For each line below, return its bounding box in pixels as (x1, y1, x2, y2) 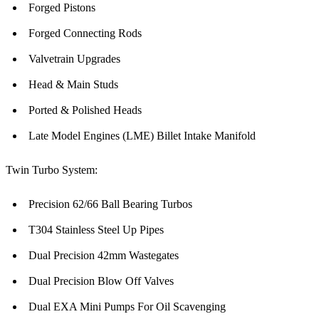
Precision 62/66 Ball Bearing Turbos (28, 198, 192, 211)
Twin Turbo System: (6, 164, 98, 177)
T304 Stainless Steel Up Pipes (28, 224, 164, 236)
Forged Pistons (28, 1, 95, 14)
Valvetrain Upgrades (28, 53, 120, 66)
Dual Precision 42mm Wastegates (28, 249, 179, 262)
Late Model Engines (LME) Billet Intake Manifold (28, 130, 256, 142)
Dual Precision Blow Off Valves (28, 275, 174, 288)
